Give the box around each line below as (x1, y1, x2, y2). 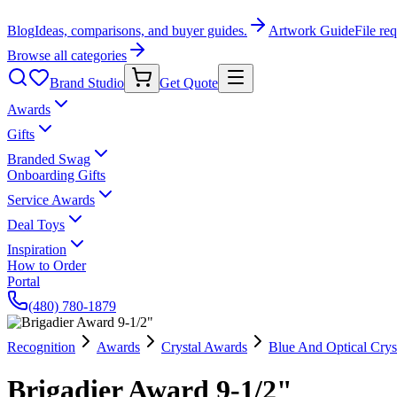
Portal (7, 274, 40, 289)
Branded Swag (7, 152, 90, 167)
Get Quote (160, 75, 218, 90)
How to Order (7, 258, 86, 273)
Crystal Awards (161, 339, 247, 354)
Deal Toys (7, 217, 65, 232)
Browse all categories (7, 48, 127, 63)
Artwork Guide (269, 23, 354, 38)
